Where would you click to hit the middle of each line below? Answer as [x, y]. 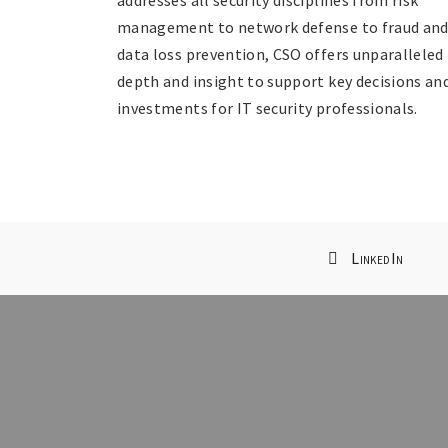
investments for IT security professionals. [267, 107]
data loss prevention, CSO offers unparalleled [280, 53]
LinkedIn [377, 257]
